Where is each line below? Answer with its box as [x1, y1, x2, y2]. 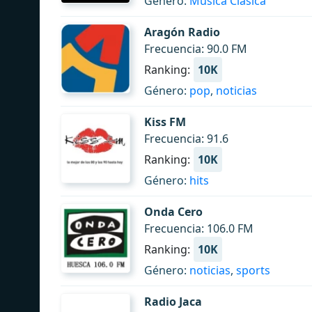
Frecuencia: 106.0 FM [144, 221, 253, 236]
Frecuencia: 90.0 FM [144, 41, 247, 56]
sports [236, 263, 270, 278]
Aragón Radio [144, 24, 220, 40]
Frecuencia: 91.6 [144, 131, 228, 146]
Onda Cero [144, 204, 203, 219]
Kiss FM [144, 114, 186, 130]
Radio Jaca [144, 294, 202, 309]
